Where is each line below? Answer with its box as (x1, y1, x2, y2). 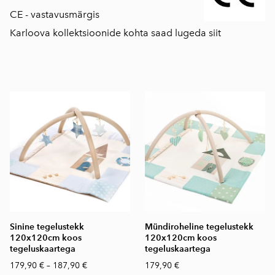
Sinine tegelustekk (10, 221, 84, 232)
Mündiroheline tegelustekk (145, 221, 254, 232)
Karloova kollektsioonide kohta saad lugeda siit (10, 26, 221, 39)
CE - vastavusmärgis (10, 8, 99, 20)
